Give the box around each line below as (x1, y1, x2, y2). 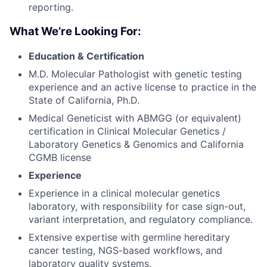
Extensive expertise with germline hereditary (29, 231, 230, 243)
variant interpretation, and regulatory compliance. (29, 213, 253, 225)
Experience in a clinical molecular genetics (29, 187, 220, 199)
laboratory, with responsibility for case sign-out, (29, 200, 246, 212)
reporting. (29, 1, 73, 14)
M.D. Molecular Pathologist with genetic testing (29, 67, 242, 80)
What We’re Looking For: (10, 24, 141, 39)
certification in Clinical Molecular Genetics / (29, 125, 226, 137)
